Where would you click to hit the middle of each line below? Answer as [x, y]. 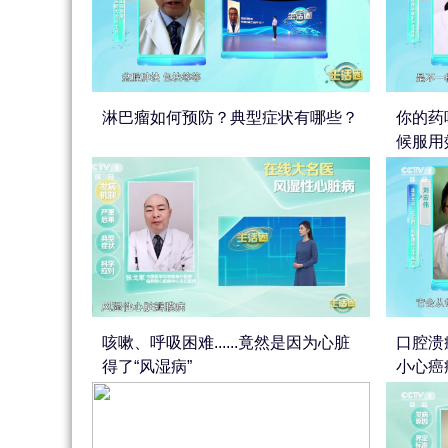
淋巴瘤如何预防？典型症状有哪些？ [230, 117]
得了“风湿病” [147, 366]
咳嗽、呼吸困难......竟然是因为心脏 [226, 342]
